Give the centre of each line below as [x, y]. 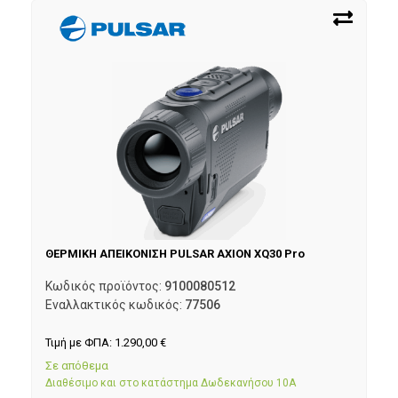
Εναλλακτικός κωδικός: [115, 304]
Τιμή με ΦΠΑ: [80, 343]
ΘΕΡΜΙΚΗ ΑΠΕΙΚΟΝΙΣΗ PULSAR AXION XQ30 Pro [175, 254]
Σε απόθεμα [77, 365]
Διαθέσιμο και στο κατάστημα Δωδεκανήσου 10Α [171, 382]
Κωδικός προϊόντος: [105, 286]
